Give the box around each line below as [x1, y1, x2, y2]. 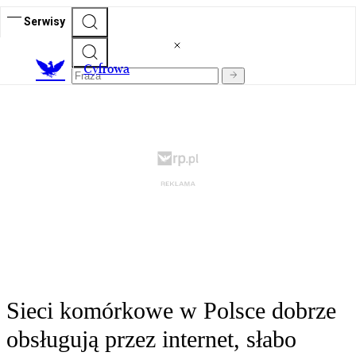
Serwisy [24, 14, 65, 28]
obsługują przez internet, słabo [6, 326, 296, 353]
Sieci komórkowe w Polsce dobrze [6, 297, 336, 324]
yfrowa [92, 61, 130, 77]
